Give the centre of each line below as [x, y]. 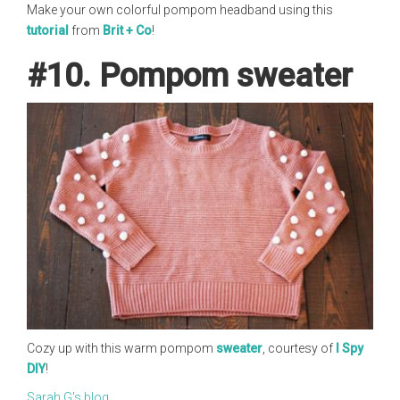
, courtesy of [299, 349]
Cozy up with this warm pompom [121, 349]
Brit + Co [127, 30]
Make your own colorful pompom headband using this [180, 9]
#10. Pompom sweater [190, 75]
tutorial [48, 30]
